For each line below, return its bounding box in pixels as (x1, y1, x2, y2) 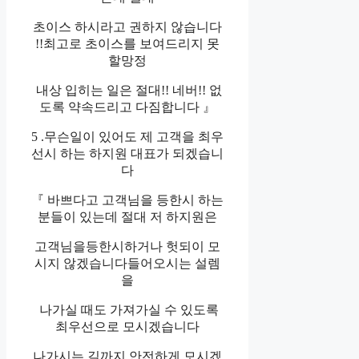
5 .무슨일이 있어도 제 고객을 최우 (31, 130, 224, 144)
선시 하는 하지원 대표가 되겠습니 (31, 147, 224, 161)
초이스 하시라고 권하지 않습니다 (33, 20, 223, 34)
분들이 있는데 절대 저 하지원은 (38, 210, 218, 224)
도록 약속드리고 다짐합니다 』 (39, 100, 216, 115)
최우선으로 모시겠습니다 (55, 320, 200, 334)
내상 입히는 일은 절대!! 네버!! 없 (33, 83, 223, 98)
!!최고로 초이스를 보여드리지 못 (35, 37, 220, 51)
